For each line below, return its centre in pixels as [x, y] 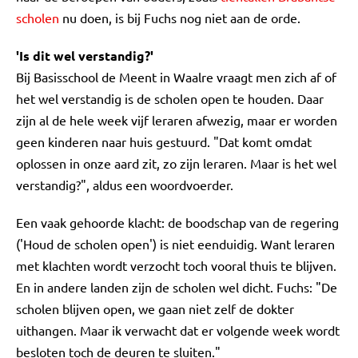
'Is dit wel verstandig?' [85, 56]
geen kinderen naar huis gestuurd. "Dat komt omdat [164, 141]
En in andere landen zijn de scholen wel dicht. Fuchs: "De [177, 287]
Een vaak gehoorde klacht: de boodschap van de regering [177, 222]
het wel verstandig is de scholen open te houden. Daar [170, 98]
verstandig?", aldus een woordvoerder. [125, 185]
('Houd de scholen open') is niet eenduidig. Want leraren [175, 244]
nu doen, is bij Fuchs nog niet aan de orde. [180, 18]
